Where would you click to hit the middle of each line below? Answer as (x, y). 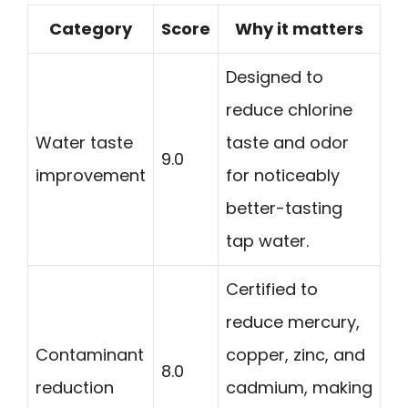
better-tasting (284, 209)
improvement (91, 176)
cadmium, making (299, 388)
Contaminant (90, 355)
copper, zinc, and (296, 355)
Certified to (272, 290)
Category (91, 29)
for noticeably (283, 176)
